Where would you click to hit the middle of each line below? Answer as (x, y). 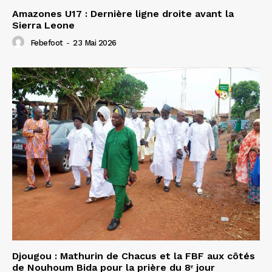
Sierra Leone (43, 25)
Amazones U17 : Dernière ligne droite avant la (123, 13)
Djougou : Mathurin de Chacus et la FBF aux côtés (134, 256)
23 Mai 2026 (95, 43)
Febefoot (46, 43)
